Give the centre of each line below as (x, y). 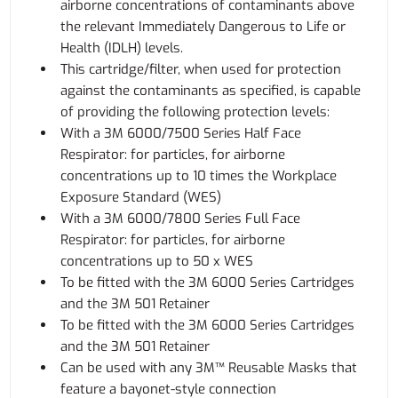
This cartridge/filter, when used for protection (201, 69)
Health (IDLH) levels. (122, 48)
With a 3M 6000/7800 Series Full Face (181, 219)
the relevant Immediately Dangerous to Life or (203, 27)
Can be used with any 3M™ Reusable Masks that (209, 368)
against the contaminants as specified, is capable (211, 91)
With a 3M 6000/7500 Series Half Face (181, 133)
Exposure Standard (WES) (141, 197)
